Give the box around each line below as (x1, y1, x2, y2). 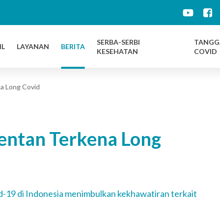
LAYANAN (17, 42, 49, 51)
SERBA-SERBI (97, 37, 140, 46)
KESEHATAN (97, 47, 138, 55)
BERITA (61, 42, 85, 51)
